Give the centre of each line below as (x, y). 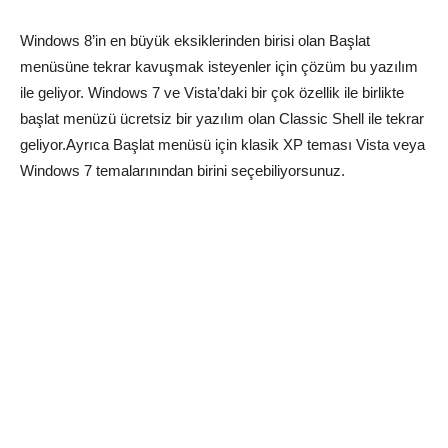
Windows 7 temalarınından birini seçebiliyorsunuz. (182, 171)
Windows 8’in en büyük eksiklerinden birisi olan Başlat (195, 41)
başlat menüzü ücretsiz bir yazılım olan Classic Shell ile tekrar (222, 119)
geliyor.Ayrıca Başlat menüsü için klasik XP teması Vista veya (222, 145)
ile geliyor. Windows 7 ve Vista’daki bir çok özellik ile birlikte (212, 93)
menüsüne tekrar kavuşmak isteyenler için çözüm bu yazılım (219, 67)
